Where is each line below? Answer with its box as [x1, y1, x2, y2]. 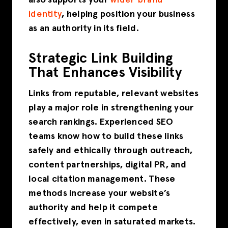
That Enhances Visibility [28, 66, 182, 80]
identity [28, 9, 62, 19]
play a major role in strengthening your [28, 103, 194, 112]
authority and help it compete [28, 203, 158, 212]
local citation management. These [28, 174, 176, 184]
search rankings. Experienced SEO [28, 117, 174, 127]
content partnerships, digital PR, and [28, 160, 186, 169]
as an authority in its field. [28, 23, 139, 33]
